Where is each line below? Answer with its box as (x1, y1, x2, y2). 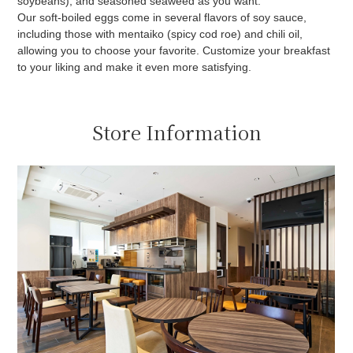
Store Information (91, 118, 262, 147)
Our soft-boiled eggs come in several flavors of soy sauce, (17, 11, 307, 24)
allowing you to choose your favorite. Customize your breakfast (17, 44, 331, 58)
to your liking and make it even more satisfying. (17, 61, 252, 74)
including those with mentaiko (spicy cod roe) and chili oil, (17, 28, 303, 41)
